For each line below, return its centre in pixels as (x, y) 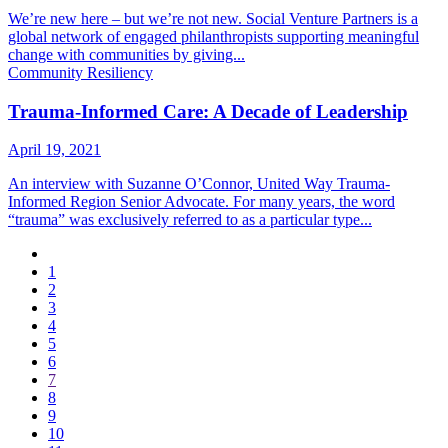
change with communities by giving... (126, 54)
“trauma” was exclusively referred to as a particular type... (190, 220)
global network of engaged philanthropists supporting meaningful (213, 36)
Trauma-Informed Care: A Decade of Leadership (208, 111)
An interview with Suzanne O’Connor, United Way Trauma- (199, 184)
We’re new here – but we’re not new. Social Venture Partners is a (213, 18)
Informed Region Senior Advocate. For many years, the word (201, 202)
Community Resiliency (80, 72)
